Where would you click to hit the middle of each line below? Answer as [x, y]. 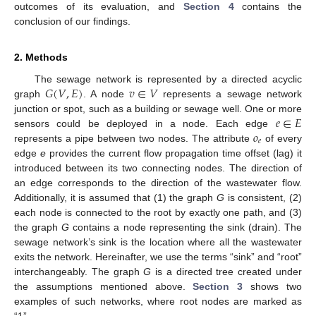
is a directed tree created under [227, 271]
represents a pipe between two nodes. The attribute [134, 138]
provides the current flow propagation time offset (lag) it [174, 153]
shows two [273, 286]
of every [282, 138]
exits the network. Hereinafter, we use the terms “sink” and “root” [158, 256]
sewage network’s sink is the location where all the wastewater [158, 242]
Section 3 [218, 286]
